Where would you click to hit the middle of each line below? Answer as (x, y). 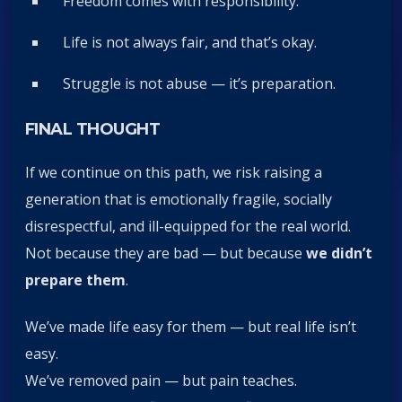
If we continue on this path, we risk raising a (174, 172)
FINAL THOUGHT (92, 130)
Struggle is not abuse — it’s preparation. (199, 84)
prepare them (75, 280)
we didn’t (339, 253)
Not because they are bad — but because (166, 253)
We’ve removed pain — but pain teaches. (161, 381)
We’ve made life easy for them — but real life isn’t (191, 327)
